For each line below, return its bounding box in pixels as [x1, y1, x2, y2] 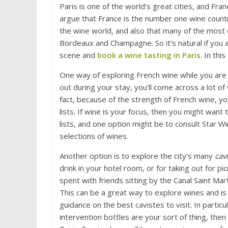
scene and [60, 50, 97, 60]
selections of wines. [60, 131, 128, 141]
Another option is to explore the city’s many [60, 151, 215, 161]
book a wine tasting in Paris [97, 50, 201, 60]
